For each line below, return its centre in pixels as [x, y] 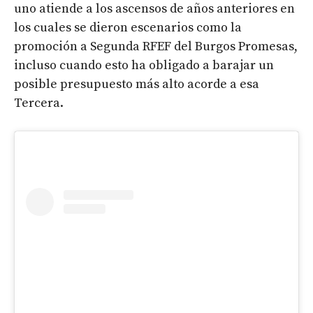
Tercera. [39, 103]
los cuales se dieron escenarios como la [128, 28]
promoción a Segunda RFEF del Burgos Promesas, [156, 47]
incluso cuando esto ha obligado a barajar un [144, 66]
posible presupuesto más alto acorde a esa [137, 85]
